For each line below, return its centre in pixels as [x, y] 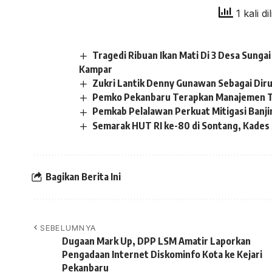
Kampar [96, 70]
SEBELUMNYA [68, 227]
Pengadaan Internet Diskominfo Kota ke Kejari [162, 254]
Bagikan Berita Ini [83, 177]
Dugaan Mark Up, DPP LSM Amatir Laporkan [156, 241]
